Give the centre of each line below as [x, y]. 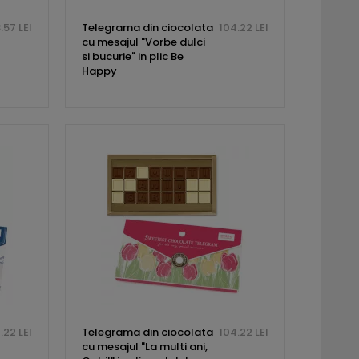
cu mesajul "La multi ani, [144, 347]
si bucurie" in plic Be [132, 57]
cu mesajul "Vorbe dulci [143, 42]
